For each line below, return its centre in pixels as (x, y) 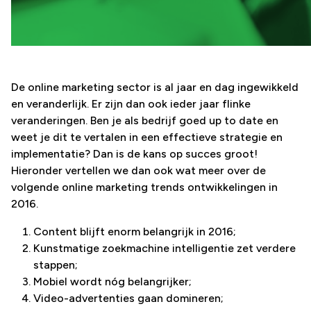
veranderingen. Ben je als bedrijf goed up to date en (145, 120)
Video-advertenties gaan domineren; (128, 298)
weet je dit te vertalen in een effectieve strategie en (147, 137)
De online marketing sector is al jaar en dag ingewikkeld (155, 87)
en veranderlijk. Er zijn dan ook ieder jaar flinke (131, 103)
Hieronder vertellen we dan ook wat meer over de (138, 170)
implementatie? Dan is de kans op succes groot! (134, 153)
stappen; (56, 264)
